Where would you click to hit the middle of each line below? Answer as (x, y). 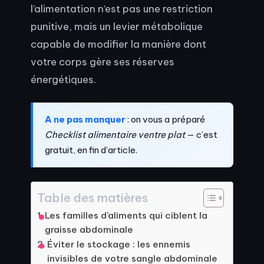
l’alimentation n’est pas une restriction (122, 9)
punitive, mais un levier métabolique (117, 27)
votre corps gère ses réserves (103, 62)
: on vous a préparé (165, 120)
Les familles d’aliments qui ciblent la (126, 216)
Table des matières (93, 198)
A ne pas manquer (85, 120)
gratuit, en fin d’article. (91, 150)
